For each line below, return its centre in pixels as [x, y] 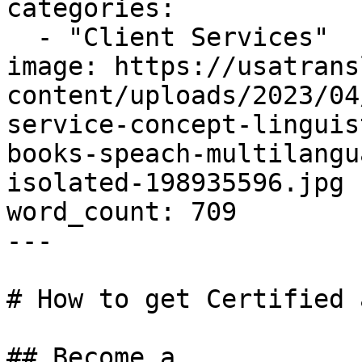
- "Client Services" [22, 37]
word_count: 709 [122, 212]
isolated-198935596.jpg [175, 183]
